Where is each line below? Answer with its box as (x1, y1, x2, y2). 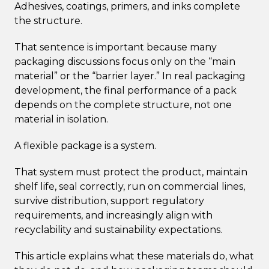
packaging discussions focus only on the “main (14, 55, 235, 67)
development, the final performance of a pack (14, 84, 237, 96)
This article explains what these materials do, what (14, 250, 254, 262)
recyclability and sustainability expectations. (14, 223, 222, 235)
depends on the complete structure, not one (14, 98, 232, 110)
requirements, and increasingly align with (14, 209, 213, 221)
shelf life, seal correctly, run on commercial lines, (14, 180, 245, 192)
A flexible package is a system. (14, 139, 156, 151)
